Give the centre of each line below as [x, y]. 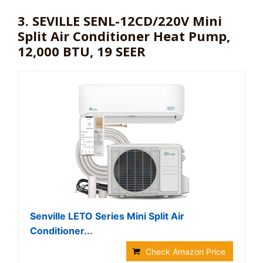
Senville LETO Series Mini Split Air [107, 216]
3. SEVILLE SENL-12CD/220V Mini [120, 21]
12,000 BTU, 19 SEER [82, 51]
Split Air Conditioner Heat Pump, [124, 36]
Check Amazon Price [186, 252]
